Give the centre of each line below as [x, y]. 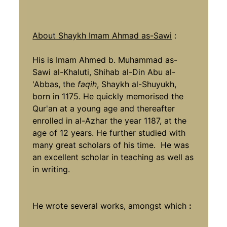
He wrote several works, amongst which [111, 205]
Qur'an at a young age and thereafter [104, 108]
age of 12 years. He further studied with [109, 133]
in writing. [51, 169]
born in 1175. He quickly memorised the [108, 96]
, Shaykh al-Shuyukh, [137, 84]
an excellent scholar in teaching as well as [113, 157]
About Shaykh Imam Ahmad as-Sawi [102, 35]
